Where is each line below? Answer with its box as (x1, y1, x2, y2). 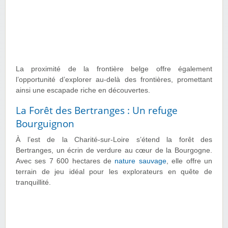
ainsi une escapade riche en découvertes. (16, 87, 150, 95)
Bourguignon (16, 117, 74, 131)
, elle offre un (166, 157, 213, 165)
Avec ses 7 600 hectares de (16, 157, 115, 165)
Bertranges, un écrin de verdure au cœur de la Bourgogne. (16, 147, 212, 155)
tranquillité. (16, 179, 51, 187)
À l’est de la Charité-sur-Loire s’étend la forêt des (16, 136, 212, 144)
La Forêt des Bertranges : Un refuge (16, 104, 178, 118)
